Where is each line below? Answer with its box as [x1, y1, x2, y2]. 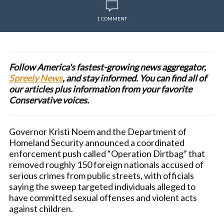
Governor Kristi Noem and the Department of [9, 126, 186, 137]
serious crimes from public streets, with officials [9, 170, 194, 181]
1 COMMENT [97, 15, 127, 21]
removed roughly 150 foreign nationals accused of [9, 159, 203, 170]
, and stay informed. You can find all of [62, 72, 206, 83]
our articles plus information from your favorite [9, 83, 192, 94]
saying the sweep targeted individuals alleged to [9, 181, 195, 192]
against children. [9, 203, 73, 214]
